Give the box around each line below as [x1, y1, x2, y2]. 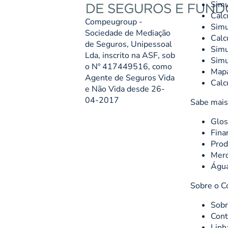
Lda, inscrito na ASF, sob [85, 50, 176, 62]
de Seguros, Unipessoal [85, 39, 173, 50]
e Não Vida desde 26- [85, 83, 165, 95]
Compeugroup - [85, 16, 143, 28]
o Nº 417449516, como [85, 61, 173, 73]
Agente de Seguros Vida [85, 72, 175, 84]
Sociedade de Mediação [85, 27, 171, 39]
